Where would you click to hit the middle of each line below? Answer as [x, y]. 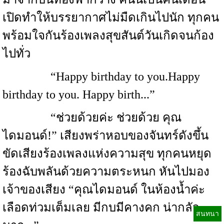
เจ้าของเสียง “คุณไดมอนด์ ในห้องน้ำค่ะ [104, 189]
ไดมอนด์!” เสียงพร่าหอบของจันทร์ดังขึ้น [105, 135]
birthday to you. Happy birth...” [79, 94]
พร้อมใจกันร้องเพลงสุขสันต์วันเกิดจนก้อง [108, 35]
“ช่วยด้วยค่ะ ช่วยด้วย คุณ [92, 117]
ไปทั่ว [16, 53]
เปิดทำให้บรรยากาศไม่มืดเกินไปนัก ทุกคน [111, 17]
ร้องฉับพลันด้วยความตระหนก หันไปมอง [106, 171]
